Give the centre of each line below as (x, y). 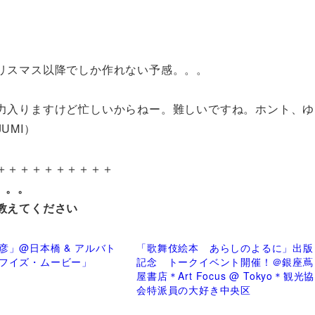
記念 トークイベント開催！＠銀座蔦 (225, 262)
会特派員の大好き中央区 (194, 290)
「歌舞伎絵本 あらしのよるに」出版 (225, 248)
